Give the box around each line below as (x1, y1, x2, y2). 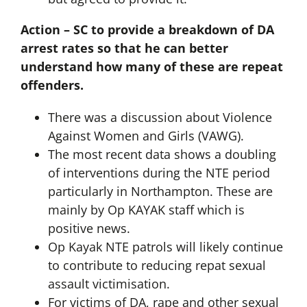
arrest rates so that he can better (20, 40, 228, 57)
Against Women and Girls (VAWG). (47, 127, 244, 145)
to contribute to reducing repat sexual (47, 257, 266, 274)
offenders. (20, 77, 84, 94)
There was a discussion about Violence (47, 109, 272, 126)
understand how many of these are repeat (20, 58, 283, 75)
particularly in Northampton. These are (47, 183, 273, 200)
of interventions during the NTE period (47, 164, 270, 182)
